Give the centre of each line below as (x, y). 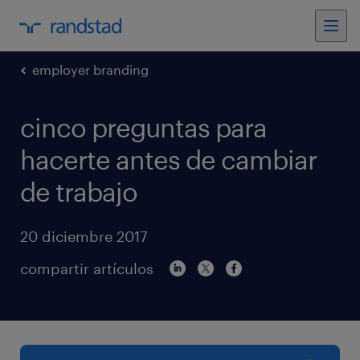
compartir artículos (87, 268)
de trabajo (79, 192)
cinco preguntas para (143, 127)
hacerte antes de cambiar (168, 160)
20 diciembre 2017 (84, 236)
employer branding (90, 70)
